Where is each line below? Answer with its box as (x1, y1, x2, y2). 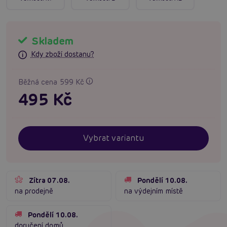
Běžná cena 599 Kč (18, 78, 86, 87)
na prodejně (15, 186, 54, 196)
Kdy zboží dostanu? (30, 50, 94, 59)
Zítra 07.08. (29, 176, 70, 185)
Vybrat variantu (83, 133, 144, 144)
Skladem (29, 34, 73, 48)
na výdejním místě (124, 186, 183, 196)
